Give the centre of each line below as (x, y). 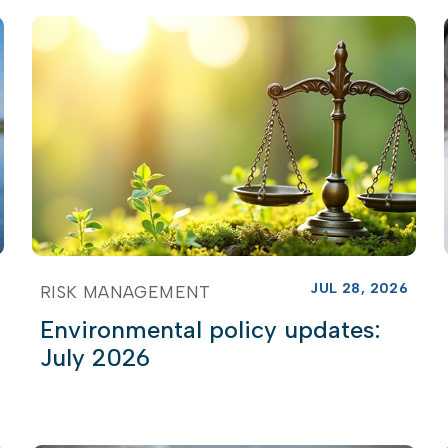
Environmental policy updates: (210, 329)
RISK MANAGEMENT (125, 291)
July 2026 (94, 357)
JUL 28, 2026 (359, 288)
